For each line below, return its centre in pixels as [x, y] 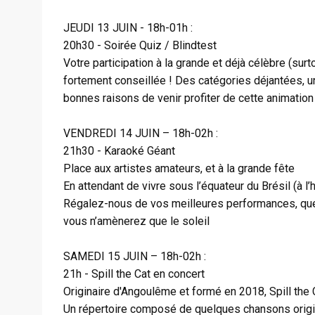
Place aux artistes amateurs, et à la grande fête [179, 168]
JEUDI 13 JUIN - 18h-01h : [128, 28]
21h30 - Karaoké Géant [119, 151]
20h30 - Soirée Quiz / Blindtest [140, 45]
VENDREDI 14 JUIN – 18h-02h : [141, 133]
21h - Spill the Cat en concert [134, 274]
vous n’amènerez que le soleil [136, 221]
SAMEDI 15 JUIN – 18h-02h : [135, 256]
